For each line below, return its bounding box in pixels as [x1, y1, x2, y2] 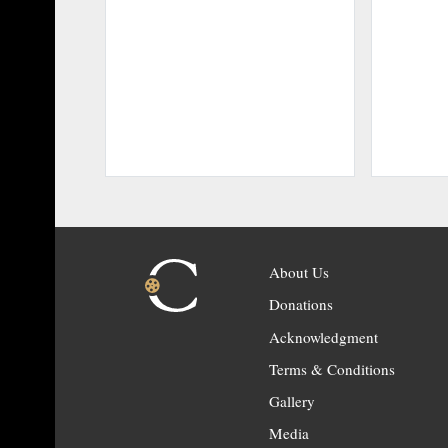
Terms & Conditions [268, 358, 395, 379]
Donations [268, 294, 333, 315]
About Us [268, 262, 329, 283]
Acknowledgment [268, 326, 378, 347]
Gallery [268, 390, 315, 411]
